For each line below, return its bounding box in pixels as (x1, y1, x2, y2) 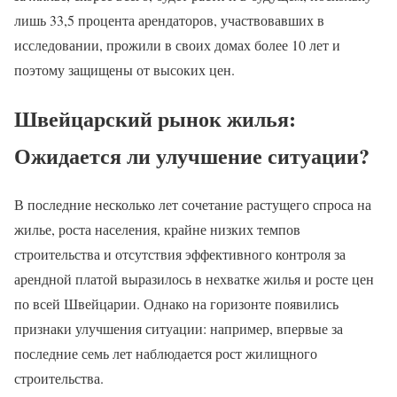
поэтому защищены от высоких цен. (14, 59, 235, 79)
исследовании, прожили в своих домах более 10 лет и (14, 35, 340, 54)
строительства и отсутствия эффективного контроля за (14, 244, 346, 263)
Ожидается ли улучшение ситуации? (14, 139, 370, 171)
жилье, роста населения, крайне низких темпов (14, 219, 300, 238)
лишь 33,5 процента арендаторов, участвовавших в (14, 10, 324, 29)
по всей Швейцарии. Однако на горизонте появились (14, 293, 339, 313)
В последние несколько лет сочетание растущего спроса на (14, 194, 371, 214)
